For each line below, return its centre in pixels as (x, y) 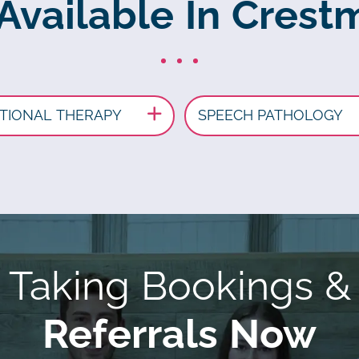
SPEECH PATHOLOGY (271, 115)
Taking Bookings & (179, 286)
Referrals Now (179, 334)
